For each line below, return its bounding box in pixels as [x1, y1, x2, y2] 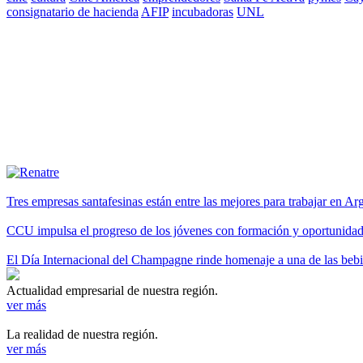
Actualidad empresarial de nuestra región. [6, 283, 218, 297]
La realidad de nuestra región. [6, 327, 158, 341]
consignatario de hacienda [6, 4, 139, 19]
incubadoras [172, 4, 233, 19]
